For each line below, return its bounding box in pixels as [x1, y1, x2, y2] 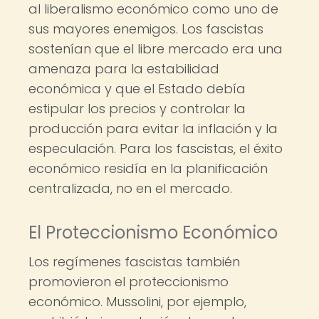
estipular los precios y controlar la [28, 100, 246, 117]
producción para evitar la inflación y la [28, 120, 278, 137]
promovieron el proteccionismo [28, 273, 229, 291]
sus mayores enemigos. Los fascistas [28, 20, 263, 38]
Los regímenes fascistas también [28, 253, 240, 271]
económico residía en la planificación [28, 159, 268, 177]
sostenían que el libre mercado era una [28, 40, 283, 58]
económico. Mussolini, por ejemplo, [28, 293, 246, 310]
